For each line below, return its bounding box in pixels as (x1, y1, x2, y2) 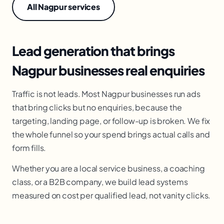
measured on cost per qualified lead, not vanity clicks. (12, 190, 211, 200)
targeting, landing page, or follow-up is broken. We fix (12, 115, 210, 126)
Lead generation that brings (12, 42, 174, 59)
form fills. (12, 142, 46, 153)
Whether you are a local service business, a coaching (12, 163, 205, 173)
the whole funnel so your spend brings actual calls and (12, 129, 210, 139)
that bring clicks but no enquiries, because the (12, 102, 182, 112)
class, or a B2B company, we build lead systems (12, 176, 188, 187)
